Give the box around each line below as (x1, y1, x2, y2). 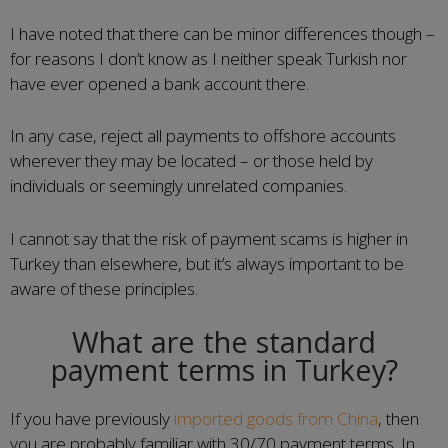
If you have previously (10, 407, 174, 430)
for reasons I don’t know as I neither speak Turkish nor (10, 46, 407, 70)
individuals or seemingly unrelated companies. (10, 174, 347, 197)
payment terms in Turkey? (50, 350, 398, 389)
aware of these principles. (10, 276, 198, 300)
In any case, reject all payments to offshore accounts (10, 124, 396, 147)
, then (378, 407, 419, 430)
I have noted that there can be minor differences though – (10, 21, 435, 45)
